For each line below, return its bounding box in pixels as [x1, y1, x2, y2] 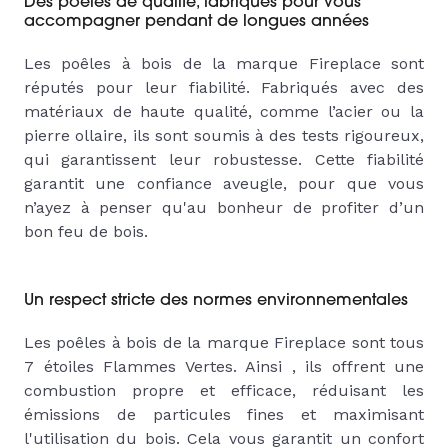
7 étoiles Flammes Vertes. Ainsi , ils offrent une [24, 357, 424, 377]
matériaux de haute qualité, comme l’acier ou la [24, 102, 424, 122]
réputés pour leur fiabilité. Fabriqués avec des [24, 78, 424, 98]
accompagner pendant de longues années [24, 14, 369, 31]
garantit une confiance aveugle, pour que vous [24, 174, 424, 194]
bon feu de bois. [24, 222, 148, 242]
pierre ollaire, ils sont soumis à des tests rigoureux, [24, 126, 424, 146]
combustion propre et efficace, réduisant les [24, 381, 424, 401]
